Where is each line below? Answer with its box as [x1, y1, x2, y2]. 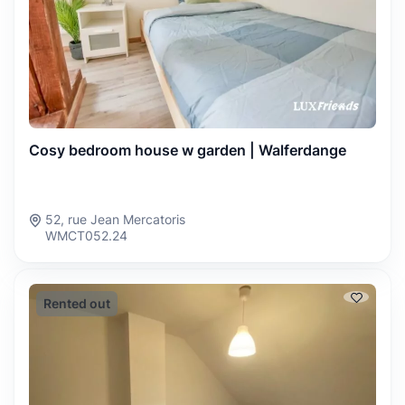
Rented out [43, 295, 110, 311]
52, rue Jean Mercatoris [45, 211, 185, 227]
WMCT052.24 [45, 227, 127, 243]
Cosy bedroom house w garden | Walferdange [29, 140, 346, 159]
